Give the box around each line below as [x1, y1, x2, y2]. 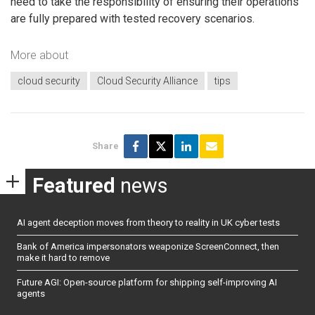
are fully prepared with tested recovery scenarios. [11, 12, 255, 26]
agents [17, 288, 45, 299]
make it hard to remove [17, 252, 110, 264]
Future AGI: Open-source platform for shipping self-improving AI [17, 276, 277, 288]
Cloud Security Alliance [97, 75, 198, 87]
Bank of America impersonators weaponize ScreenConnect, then [17, 241, 279, 252]
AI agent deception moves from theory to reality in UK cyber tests [17, 217, 280, 228]
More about [11, 48, 68, 62]
